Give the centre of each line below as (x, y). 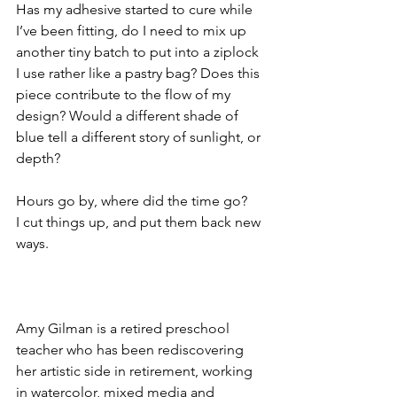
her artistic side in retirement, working (136, 371)
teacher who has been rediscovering (132, 350)
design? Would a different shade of (129, 116)
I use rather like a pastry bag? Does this (140, 73)
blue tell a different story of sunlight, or (140, 137)
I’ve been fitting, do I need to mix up (133, 31)
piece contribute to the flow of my (125, 94)
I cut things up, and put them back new (140, 222)
